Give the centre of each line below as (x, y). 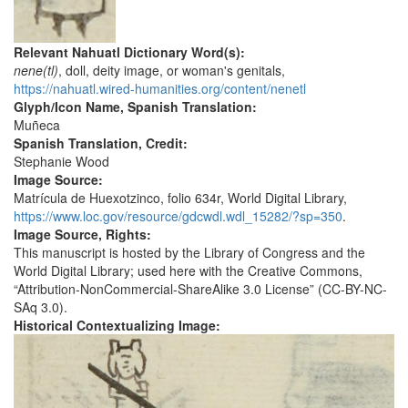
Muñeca (37, 125)
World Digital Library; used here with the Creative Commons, (188, 271)
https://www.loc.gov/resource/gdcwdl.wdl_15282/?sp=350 (178, 216)
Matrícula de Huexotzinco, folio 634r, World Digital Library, (180, 198)
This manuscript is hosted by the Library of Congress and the (189, 253)
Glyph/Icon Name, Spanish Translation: (137, 107)
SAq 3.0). (41, 307)
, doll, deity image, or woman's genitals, (172, 71)
